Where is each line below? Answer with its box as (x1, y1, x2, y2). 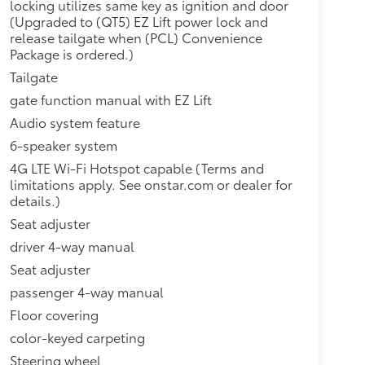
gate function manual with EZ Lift (9, 89, 212, 108)
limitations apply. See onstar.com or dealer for (9, 174, 292, 193)
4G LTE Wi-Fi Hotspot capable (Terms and (9, 157, 264, 177)
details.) (9, 190, 60, 209)
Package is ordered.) (9, 43, 134, 63)
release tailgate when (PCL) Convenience (9, 27, 262, 46)
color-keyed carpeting (9, 327, 145, 346)
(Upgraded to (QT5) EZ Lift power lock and (9, 11, 268, 30)
